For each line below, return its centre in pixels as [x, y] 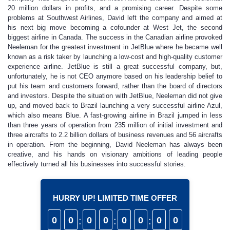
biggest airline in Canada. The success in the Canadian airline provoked [115, 37]
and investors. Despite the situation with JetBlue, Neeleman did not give [115, 96]
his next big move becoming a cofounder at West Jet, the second [115, 27]
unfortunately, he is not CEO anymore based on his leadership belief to [115, 76]
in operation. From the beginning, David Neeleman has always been [115, 145]
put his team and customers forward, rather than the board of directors [115, 86]
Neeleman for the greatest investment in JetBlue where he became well [115, 47]
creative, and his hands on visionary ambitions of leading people [115, 154]
